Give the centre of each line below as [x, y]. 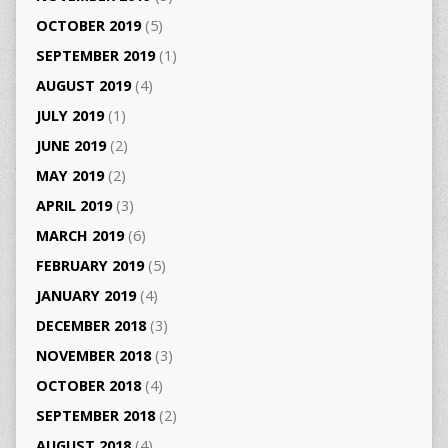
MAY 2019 [69, 175]
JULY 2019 [69, 115]
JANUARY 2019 [85, 295]
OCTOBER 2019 [88, 25]
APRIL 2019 [73, 205]
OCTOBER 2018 [88, 385]
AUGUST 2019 [83, 85]
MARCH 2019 [79, 235]
